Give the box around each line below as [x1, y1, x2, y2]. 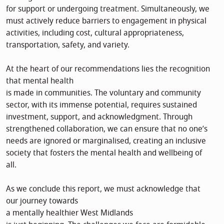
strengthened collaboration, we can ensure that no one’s [6, 122, 207, 135]
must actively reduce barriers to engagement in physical [6, 14, 206, 27]
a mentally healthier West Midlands [6, 206, 133, 219]
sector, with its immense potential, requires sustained [6, 98, 197, 111]
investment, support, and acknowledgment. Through [6, 110, 192, 123]
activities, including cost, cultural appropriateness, [6, 26, 184, 39]
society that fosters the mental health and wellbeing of [6, 146, 202, 159]
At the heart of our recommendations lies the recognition [6, 62, 210, 75]
